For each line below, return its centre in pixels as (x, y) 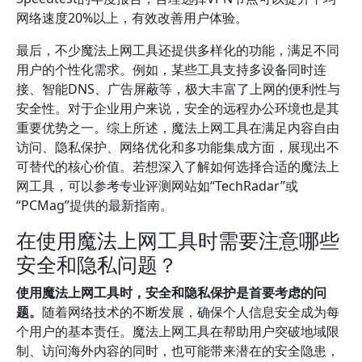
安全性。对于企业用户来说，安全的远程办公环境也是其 (178, 108)
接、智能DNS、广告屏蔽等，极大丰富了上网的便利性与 (178, 89)
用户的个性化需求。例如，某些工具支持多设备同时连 (171, 69)
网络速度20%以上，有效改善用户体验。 (132, 18)
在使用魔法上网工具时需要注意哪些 (178, 240)
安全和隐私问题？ (97, 264)
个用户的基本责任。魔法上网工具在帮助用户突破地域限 (178, 331)
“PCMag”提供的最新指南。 (95, 205)
